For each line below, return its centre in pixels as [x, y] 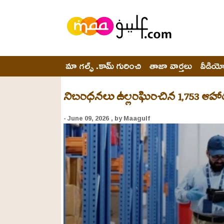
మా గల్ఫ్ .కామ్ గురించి [103, 65]
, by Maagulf [130, 118]
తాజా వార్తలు [171, 65]
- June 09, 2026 [86, 118]
